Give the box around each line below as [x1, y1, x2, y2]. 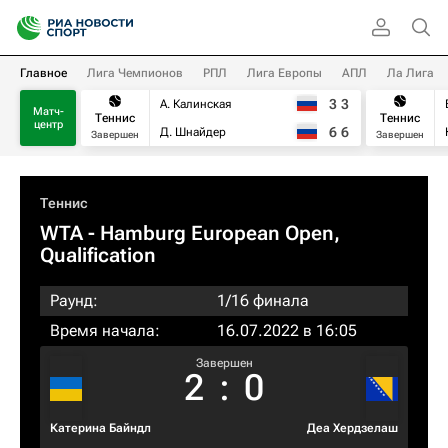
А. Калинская [160, 97, 231, 111]
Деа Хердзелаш [307, 421, 398, 435]
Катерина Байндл [50, 421, 151, 435]
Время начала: [50, 321, 160, 340]
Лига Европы [247, 66, 322, 80]
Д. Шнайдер [160, 125, 226, 139]
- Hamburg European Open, [83, 221, 340, 245]
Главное [20, 66, 67, 80]
